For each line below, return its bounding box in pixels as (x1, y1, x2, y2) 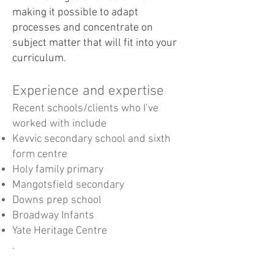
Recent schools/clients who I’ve (12, 102, 158, 115)
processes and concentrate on (12, 21, 153, 34)
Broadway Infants (12, 209, 94, 222)
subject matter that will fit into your (12, 37, 177, 50)
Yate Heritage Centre (12, 224, 107, 237)
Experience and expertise (12, 83, 164, 100)
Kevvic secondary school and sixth (12, 133, 171, 146)
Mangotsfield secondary (12, 179, 124, 191)
